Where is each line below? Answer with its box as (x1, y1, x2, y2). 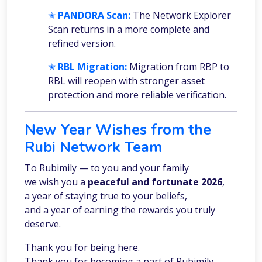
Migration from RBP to (129, 60, 229, 74)
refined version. (48, 37, 116, 50)
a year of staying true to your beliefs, (25, 189, 187, 203)
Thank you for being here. (25, 241, 140, 254)
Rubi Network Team (25, 137, 162, 158)
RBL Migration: (58, 60, 127, 74)
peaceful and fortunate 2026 (88, 175, 222, 189)
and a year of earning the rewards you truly (25, 204, 215, 217)
